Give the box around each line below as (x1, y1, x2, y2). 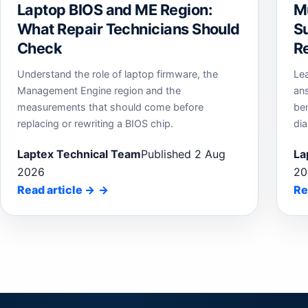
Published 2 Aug (141, 147, 225, 162)
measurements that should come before (17, 100, 203, 113)
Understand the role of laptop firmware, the (17, 67, 218, 80)
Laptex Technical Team (17, 147, 141, 162)
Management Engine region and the (17, 84, 181, 96)
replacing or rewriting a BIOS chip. (17, 117, 173, 129)
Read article (17, 183, 85, 197)
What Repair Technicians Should (17, 19, 240, 38)
